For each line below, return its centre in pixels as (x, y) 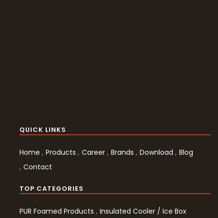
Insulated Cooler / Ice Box (143, 211)
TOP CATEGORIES (52, 189)
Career (93, 152)
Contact (38, 167)
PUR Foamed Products (57, 211)
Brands (122, 152)
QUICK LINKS (43, 130)
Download (156, 152)
